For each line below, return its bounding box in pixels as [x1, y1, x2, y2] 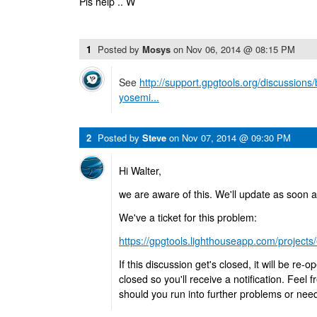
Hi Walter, [119, 163, 161, 178]
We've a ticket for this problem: [119, 210, 257, 224]
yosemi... [119, 90, 159, 104]
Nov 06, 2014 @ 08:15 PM [186, 42, 295, 56]
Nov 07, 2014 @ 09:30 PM [182, 131, 291, 144]
